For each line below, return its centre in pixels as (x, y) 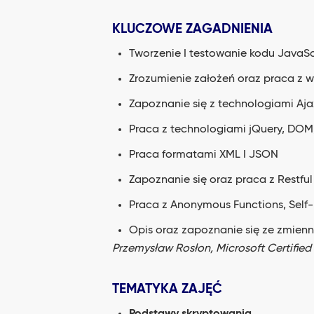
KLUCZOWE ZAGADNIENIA (192, 29)
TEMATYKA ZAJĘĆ (167, 289)
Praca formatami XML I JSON (204, 155)
